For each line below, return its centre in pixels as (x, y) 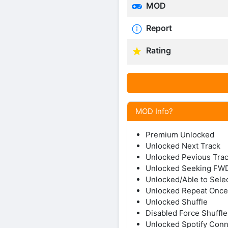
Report (158, 28)
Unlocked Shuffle (177, 202)
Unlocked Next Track (183, 146)
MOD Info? (154, 111)
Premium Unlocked (180, 134)
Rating (158, 50)
